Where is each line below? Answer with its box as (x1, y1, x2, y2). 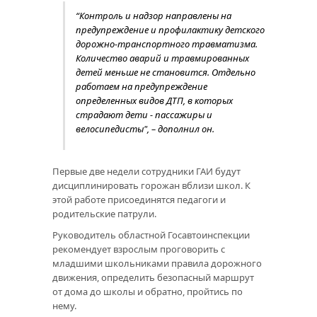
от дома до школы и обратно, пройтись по (52, 284, 243, 298)
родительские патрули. (52, 207, 156, 220)
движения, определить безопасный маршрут (52, 270, 254, 284)
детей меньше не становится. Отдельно (76, 65, 255, 79)
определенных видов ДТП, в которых (76, 93, 233, 107)
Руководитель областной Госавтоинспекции (52, 228, 250, 241)
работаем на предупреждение (76, 79, 207, 93)
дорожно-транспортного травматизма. (76, 37, 258, 50)
